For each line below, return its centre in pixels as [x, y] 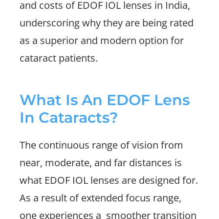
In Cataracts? [69, 118]
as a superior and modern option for [102, 40]
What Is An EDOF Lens [105, 100]
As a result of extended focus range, [100, 198]
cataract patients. [59, 58]
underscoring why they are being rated [107, 23]
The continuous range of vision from [101, 145]
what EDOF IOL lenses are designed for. [109, 180]
